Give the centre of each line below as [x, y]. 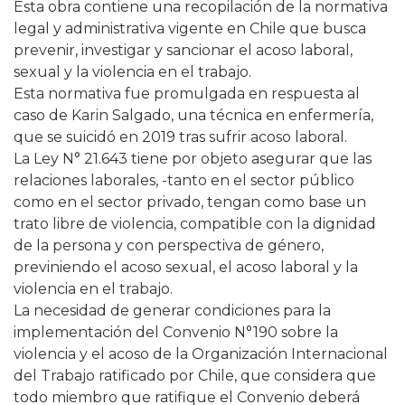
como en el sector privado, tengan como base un [190, 202]
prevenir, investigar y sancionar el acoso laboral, [183, 50]
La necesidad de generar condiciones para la [172, 311]
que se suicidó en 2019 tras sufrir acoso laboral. [180, 137]
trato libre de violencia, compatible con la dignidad [195, 224]
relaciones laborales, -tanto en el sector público [184, 180]
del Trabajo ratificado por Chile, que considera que [195, 376]
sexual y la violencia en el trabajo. [132, 72]
